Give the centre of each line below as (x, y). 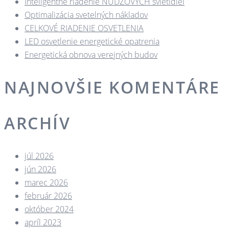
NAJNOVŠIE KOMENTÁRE (112, 87)
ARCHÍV (37, 123)
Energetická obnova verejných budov (91, 55)
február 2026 (48, 196)
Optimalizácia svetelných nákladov (86, 15)
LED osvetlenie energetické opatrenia (92, 42)
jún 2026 (40, 169)
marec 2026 (46, 183)
